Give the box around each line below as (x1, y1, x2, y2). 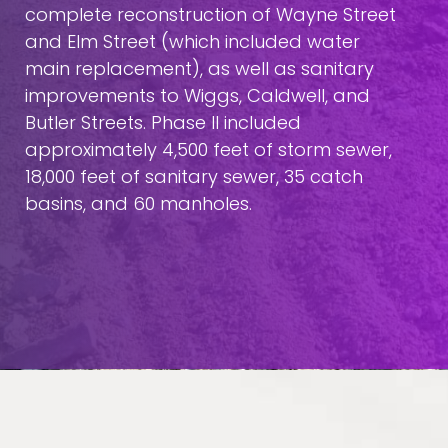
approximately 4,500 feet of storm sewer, (25, 137, 392, 162)
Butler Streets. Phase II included (25, 110, 301, 135)
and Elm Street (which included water (25, 29, 360, 54)
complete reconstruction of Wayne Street (25, 2, 396, 27)
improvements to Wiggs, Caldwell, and (25, 83, 370, 108)
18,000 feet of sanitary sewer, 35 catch (25, 164, 363, 189)
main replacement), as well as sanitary (25, 56, 374, 81)
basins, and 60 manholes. (25, 191, 252, 216)
